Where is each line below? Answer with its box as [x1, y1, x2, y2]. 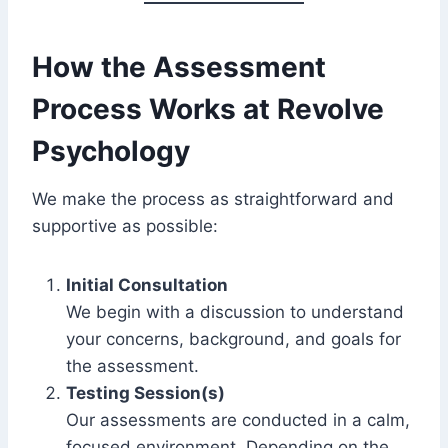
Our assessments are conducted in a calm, [66, 410, 410, 430]
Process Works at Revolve [32, 92, 384, 126]
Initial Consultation [66, 275, 228, 295]
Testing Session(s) [66, 383, 225, 403]
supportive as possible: [32, 216, 218, 236]
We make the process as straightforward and [32, 189, 394, 209]
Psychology [32, 134, 190, 168]
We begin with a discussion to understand [66, 302, 404, 322]
